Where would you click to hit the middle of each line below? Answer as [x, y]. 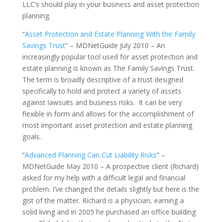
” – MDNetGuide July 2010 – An [115, 45]
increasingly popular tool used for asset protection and [110, 57]
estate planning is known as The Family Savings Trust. [109, 68]
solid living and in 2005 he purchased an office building [109, 212]
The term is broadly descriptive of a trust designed [103, 80]
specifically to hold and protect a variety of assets [102, 91]
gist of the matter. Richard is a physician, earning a [103, 200]
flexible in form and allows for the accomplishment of [108, 114]
